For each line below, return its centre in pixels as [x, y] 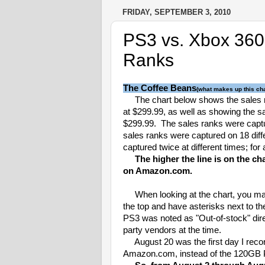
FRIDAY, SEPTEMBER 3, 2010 [177, 12]
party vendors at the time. [172, 230]
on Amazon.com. [158, 171]
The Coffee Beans [160, 88]
